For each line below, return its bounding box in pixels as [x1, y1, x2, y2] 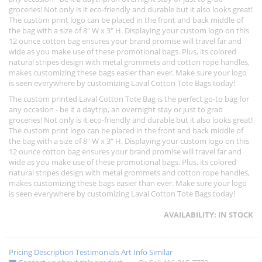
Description [34, 247, 74, 258]
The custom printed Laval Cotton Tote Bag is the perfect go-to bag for [9, 94, 249, 105]
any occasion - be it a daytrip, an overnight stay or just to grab [9, 104, 223, 115]
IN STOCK [218, 209, 253, 220]
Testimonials [75, 247, 119, 258]
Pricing [9, 247, 32, 258]
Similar [149, 247, 173, 258]
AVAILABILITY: [164, 209, 216, 220]
